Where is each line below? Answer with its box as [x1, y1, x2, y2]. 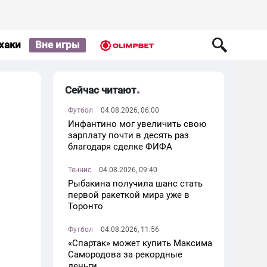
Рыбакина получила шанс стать [67, 178, 203, 189]
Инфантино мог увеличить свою [67, 119, 206, 129]
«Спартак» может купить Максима [67, 238, 212, 249]
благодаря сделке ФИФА [67, 141, 172, 152]
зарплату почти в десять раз [67, 130, 189, 141]
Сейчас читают [64, 84, 136, 96]
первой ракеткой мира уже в [67, 190, 190, 200]
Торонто [67, 201, 103, 212]
